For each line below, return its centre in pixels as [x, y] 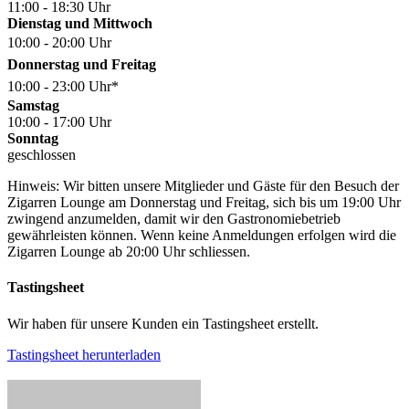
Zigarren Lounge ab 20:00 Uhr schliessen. [129, 252]
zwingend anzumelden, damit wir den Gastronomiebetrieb [174, 219]
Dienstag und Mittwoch [80, 24]
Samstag [33, 106]
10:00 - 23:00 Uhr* [63, 87]
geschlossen [42, 155]
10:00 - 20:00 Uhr [59, 43]
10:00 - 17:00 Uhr [59, 122]
